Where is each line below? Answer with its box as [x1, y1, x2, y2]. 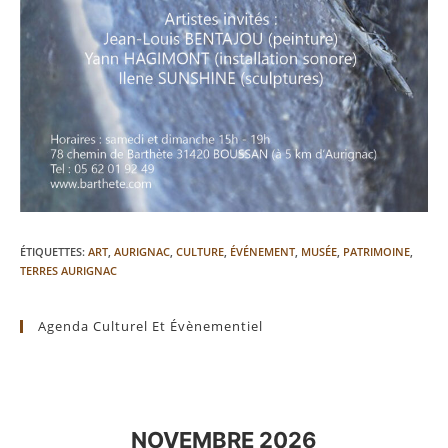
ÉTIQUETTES [20, 244, 82, 260]
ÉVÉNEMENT [230, 244, 295, 260]
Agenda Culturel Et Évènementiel [38, 317, 263, 336]
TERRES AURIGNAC [20, 263, 117, 279]
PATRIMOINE [343, 244, 410, 260]
